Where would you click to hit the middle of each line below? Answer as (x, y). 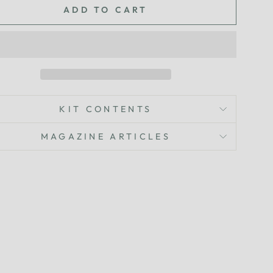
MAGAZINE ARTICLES (105, 137)
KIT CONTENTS (106, 109)
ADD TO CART (106, 9)
